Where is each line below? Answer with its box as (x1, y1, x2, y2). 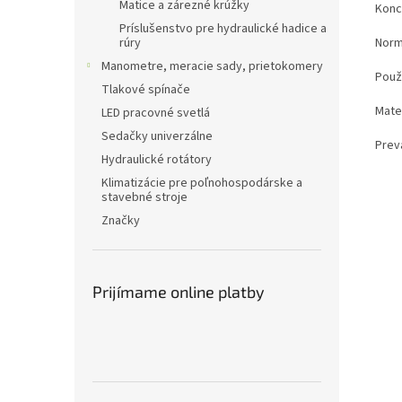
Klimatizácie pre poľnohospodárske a (101, 174, 302, 192)
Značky (101, 212, 140, 230)
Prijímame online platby (92, 282, 265, 301)
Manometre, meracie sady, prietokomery (101, 57, 323, 75)
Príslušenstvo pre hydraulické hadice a (119, 20, 327, 38)
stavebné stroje (101, 188, 188, 206)
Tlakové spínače (101, 81, 190, 99)
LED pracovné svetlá (101, 104, 210, 122)
